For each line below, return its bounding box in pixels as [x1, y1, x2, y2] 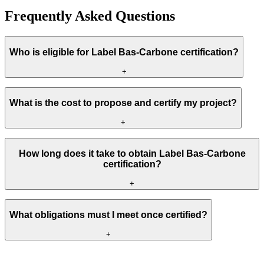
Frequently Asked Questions [5, 8, 175, 24]
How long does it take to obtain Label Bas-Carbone [18, 148, 246, 159]
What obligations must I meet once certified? [9, 210, 207, 220]
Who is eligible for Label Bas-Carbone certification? [9, 47, 239, 57]
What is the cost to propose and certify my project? [9, 98, 237, 108]
